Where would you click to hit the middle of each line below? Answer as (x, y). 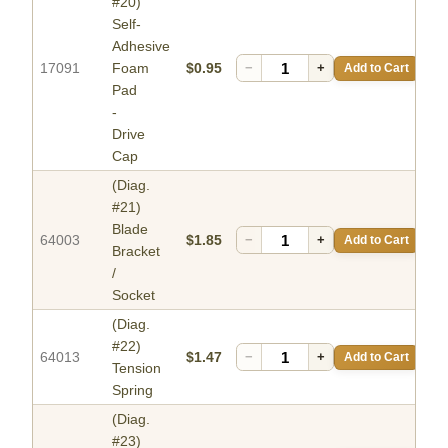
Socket (133, 295)
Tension (136, 368)
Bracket (136, 251)
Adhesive (141, 46)
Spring (132, 390)
